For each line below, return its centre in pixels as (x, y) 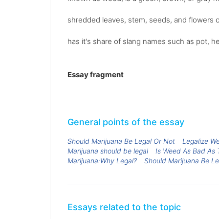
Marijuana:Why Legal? (102, 160)
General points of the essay (126, 122)
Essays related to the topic (124, 207)
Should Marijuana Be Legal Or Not (121, 141)
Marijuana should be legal (108, 151)
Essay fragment (96, 74)
